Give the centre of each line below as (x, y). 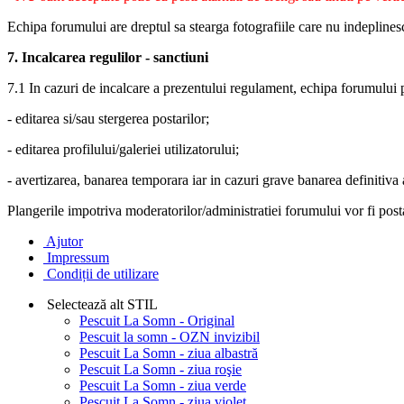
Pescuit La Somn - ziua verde (163, 386)
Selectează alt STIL (102, 305)
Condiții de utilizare (103, 274)
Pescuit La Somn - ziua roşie (161, 370)
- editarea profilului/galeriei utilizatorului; (123, 150)
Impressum (78, 258)
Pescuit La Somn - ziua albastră (169, 353)
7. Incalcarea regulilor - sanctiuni (108, 58)
